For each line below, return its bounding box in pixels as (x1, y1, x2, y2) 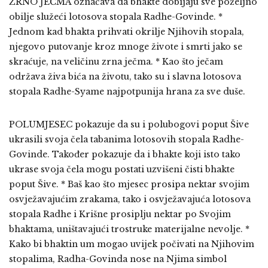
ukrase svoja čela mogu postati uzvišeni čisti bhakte (9, 164, 234, 175)
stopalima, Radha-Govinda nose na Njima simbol (9, 254, 227, 265)
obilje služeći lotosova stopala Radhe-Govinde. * (9, 11, 223, 23)
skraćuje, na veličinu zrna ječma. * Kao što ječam (9, 56, 223, 68)
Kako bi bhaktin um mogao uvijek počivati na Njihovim (9, 239, 254, 250)
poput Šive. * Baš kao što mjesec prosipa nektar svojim (9, 179, 249, 190)
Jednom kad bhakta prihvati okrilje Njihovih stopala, (9, 26, 244, 38)
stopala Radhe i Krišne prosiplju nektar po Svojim (9, 209, 231, 220)
